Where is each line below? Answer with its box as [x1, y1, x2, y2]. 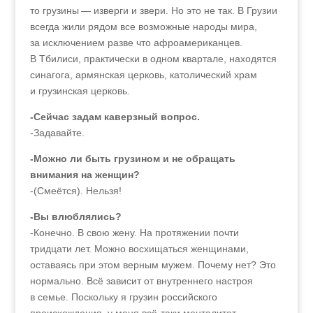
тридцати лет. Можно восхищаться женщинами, [29, 243, 249, 254]
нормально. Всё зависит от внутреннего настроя [29, 275, 253, 286]
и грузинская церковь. [29, 85, 130, 96]
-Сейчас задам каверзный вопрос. [29, 111, 200, 122]
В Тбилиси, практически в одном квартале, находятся [29, 53, 277, 64]
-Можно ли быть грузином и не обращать [29, 153, 235, 164]
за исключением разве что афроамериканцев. [29, 37, 242, 48]
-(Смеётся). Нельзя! [29, 185, 122, 196]
